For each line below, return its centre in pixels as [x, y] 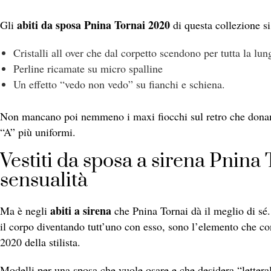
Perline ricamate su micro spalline [88, 69]
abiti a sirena [81, 211]
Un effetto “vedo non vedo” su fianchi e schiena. [119, 84]
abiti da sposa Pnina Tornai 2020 [93, 25]
